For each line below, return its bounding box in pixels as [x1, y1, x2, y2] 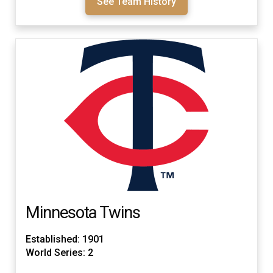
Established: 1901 [26, 233, 104, 245]
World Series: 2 [26, 246, 93, 258]
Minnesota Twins [26, 203, 140, 223]
